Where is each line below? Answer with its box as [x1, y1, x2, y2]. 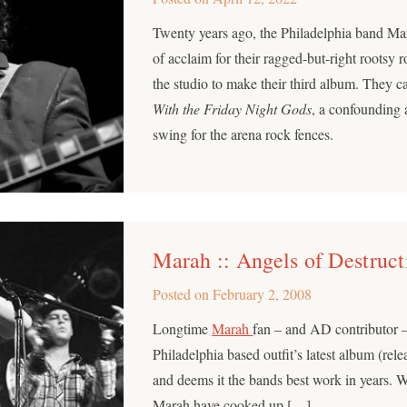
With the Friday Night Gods [153, 98, 313, 118]
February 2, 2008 [213, 283, 313, 303]
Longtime [153, 318, 213, 338]
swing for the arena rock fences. [153, 124, 334, 144]
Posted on [153, 283, 213, 303]
